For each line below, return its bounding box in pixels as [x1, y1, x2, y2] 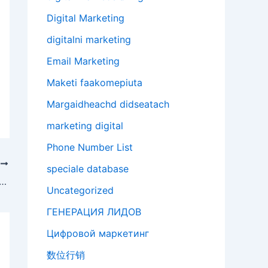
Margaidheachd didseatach [47, 98, 169, 111]
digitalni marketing [47, 33, 131, 46]
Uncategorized [47, 184, 114, 197]
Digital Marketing [47, 12, 124, 25]
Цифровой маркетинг [47, 227, 149, 240]
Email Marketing [47, 55, 120, 68]
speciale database [47, 163, 129, 175]
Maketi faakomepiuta [47, 77, 142, 89]
